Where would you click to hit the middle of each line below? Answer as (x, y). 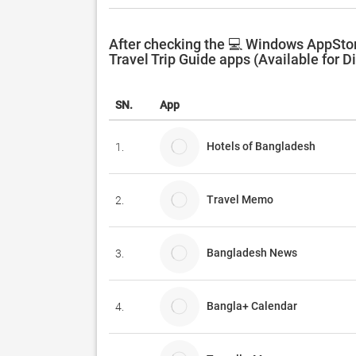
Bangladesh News (252, 252)
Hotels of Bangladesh (265, 146)
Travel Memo (240, 199)
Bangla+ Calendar (252, 306)
